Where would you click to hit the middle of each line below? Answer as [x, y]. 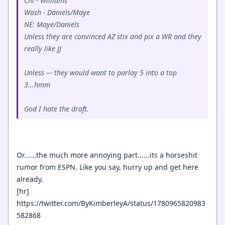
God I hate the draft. [57, 109]
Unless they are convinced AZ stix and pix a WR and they [113, 36]
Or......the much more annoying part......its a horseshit [107, 155]
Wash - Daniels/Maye [57, 12]
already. [30, 179]
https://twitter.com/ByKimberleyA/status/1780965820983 [111, 203]
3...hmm [37, 85]
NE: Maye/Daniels [52, 24]
